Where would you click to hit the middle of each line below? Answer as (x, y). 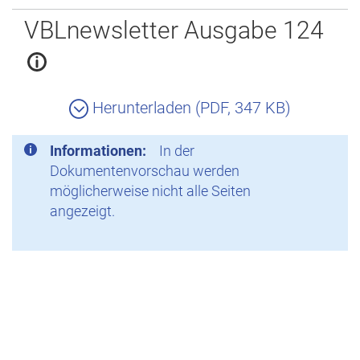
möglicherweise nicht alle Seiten (150, 191)
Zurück (36, 11)
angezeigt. (82, 211)
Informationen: (98, 151)
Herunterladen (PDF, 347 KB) (190, 108)
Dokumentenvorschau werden (145, 171)
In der (177, 151)
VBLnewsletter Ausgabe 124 (174, 30)
